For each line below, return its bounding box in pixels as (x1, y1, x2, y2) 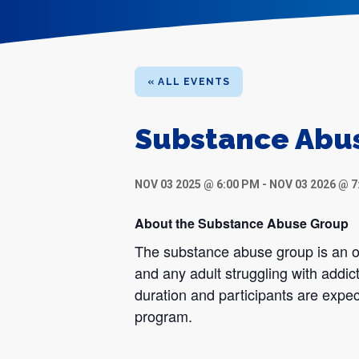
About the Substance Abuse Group (135, 214, 349, 232)
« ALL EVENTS (147, 76, 231, 87)
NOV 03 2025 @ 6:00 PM (135, 178, 260, 191)
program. (135, 305, 192, 326)
